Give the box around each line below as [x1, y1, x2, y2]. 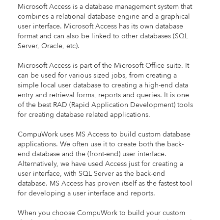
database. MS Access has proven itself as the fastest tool [17, 179, 192, 189]
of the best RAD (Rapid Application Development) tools [17, 100, 193, 110]
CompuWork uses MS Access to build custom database [17, 130, 191, 139]
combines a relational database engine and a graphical [17, 12, 190, 22]
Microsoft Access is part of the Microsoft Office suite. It [17, 61, 189, 71]
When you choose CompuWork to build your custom [17, 208, 185, 218]
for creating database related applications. [17, 110, 150, 120]
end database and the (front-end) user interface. [17, 149, 166, 159]
